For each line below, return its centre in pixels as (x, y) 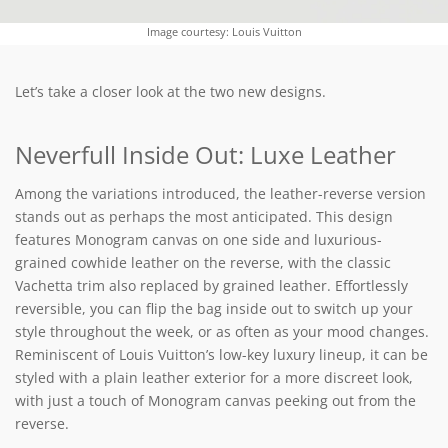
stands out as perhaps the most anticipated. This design (204, 216)
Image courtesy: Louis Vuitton (224, 31)
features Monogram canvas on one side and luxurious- (198, 239)
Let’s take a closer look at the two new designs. (170, 91)
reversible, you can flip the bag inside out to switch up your (214, 308)
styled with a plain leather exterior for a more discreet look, (214, 377)
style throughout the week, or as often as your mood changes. (222, 331)
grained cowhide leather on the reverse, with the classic (203, 262)
